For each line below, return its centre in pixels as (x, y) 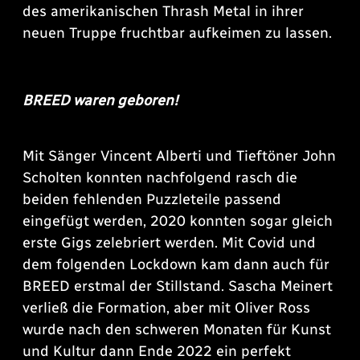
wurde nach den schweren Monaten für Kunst (177, 330)
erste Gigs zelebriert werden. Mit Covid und (169, 243)
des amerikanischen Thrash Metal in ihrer (163, 12)
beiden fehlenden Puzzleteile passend (152, 200)
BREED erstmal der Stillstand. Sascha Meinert (178, 286)
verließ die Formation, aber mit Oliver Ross (166, 308)
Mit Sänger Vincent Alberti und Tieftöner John (179, 156)
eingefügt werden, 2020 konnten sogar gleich (178, 221)
